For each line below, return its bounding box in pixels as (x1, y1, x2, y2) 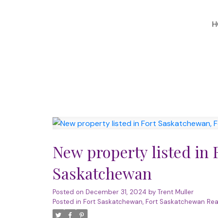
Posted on (52, 188, 86, 197)
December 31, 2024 (85, 188, 146, 197)
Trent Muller (157, 188, 194, 197)
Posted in (52, 198, 81, 206)
